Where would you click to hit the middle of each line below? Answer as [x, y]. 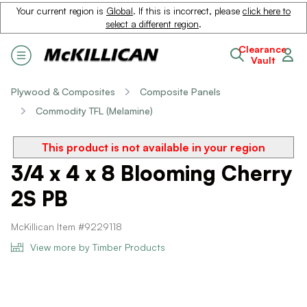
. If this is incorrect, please [188, 11]
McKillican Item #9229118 [66, 226]
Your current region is [61, 11]
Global [120, 11]
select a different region [152, 24]
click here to [267, 11]
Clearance [262, 49]
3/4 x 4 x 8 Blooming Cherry [151, 173]
